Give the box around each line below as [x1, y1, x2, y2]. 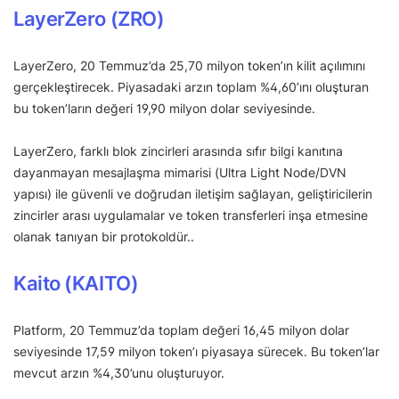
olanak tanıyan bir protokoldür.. [13, 228, 194, 244]
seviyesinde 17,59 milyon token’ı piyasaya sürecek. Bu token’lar [13, 343, 379, 359]
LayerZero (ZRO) [13, 6, 165, 30]
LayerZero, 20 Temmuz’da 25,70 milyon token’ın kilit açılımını [13, 57, 365, 73]
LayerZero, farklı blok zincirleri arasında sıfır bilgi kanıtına [13, 142, 343, 159]
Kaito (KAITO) [13, 271, 139, 295]
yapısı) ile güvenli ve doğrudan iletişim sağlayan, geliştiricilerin [13, 185, 372, 201]
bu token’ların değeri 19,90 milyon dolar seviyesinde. [13, 100, 315, 116]
